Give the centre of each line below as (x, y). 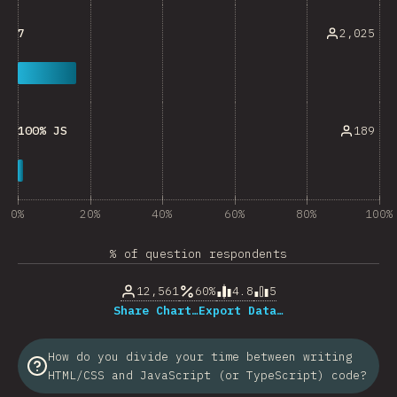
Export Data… (241, 311)
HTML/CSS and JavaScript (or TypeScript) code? (207, 375)
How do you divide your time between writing (200, 357)
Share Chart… (156, 311)
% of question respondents (198, 254)
